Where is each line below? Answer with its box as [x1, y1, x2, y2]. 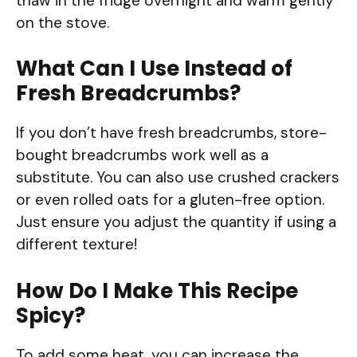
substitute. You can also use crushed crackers [16, 167, 339, 188]
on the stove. [16, 12, 109, 33]
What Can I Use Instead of [16, 54, 292, 84]
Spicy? [16, 300, 85, 330]
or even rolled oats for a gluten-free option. [16, 190, 324, 210]
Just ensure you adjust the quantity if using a [16, 212, 336, 233]
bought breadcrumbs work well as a [16, 145, 269, 166]
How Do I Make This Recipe [16, 276, 298, 305]
